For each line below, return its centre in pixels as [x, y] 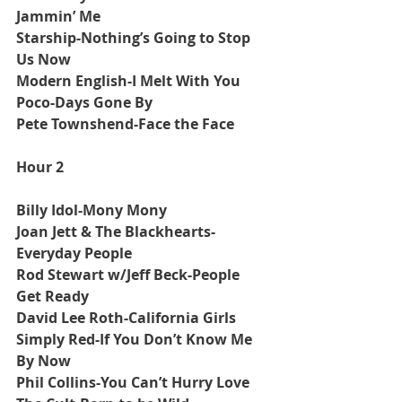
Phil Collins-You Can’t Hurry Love [133, 382]
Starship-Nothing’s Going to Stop [135, 37]
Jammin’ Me [58, 16]
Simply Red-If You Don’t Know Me [136, 339]
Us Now [44, 59]
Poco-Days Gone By [84, 102]
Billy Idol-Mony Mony [92, 210]
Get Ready [52, 296]
